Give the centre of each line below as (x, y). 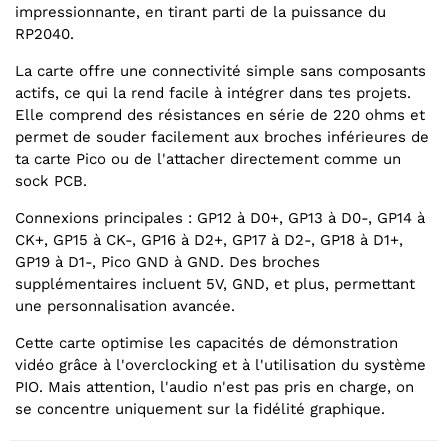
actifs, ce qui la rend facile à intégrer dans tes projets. (213, 93)
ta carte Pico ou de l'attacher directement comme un (208, 159)
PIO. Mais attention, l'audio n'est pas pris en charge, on (214, 387)
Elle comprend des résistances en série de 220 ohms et (220, 115)
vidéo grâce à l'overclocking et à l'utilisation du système (220, 365)
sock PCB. (51, 181)
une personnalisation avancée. (125, 306)
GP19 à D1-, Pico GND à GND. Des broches (167, 262)
